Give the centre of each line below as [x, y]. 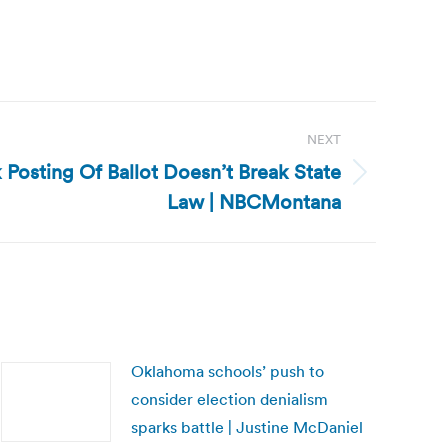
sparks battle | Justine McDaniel [247, 427]
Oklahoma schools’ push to [227, 371]
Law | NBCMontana [254, 202]
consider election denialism [229, 399]
